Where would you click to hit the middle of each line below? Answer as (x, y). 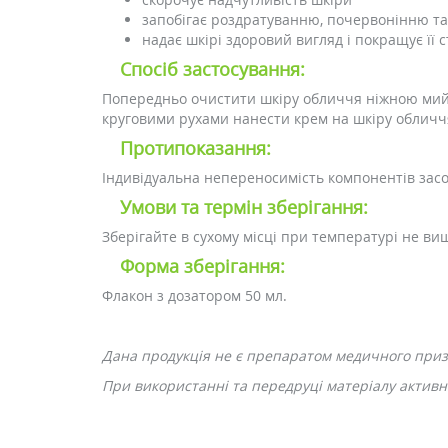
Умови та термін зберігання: (244, 207)
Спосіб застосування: (212, 69)
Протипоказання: (195, 148)
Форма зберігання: (202, 266)
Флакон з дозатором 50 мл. (194, 295)
